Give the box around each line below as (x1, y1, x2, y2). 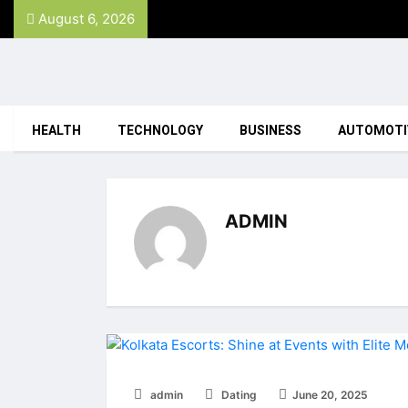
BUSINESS (240, 121, 301, 140)
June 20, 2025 (292, 387, 368, 402)
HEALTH (32, 121, 81, 140)
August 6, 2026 (35, 10, 135, 27)
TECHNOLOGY (117, 121, 203, 140)
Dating (219, 387, 257, 402)
